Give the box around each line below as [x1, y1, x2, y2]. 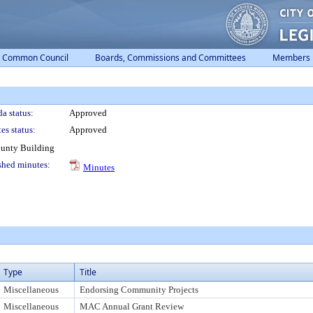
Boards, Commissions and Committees [95, 52, 246, 64]
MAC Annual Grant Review [80, 301, 184, 312]
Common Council [2, 52, 68, 64]
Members [272, 52, 310, 64]
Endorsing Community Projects [80, 284, 198, 295]
